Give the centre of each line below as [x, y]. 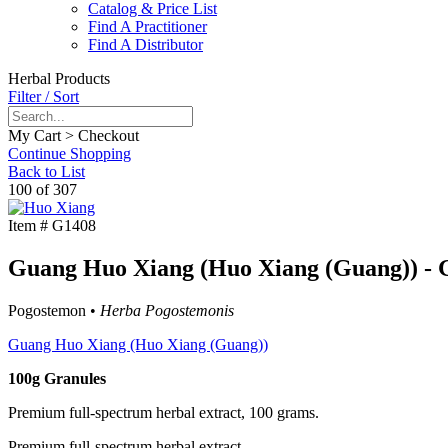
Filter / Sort [43, 97]
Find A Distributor [145, 45]
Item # [28, 226]
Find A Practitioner [147, 27]
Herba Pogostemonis [167, 311]
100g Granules [57, 379]
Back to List [46, 172]
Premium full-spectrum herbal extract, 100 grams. [163, 413]
